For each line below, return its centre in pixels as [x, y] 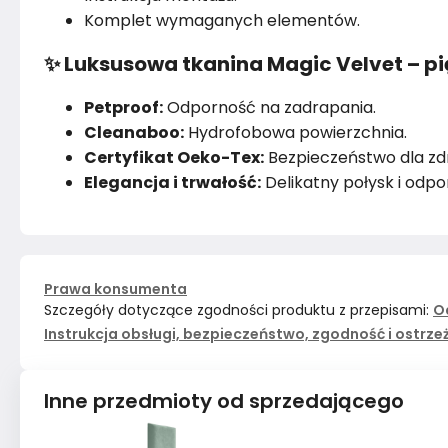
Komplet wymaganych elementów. [222, 20]
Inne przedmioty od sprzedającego [224, 401]
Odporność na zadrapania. [269, 107]
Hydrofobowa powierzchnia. [295, 132]
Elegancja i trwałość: [172, 182]
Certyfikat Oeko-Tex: [174, 157]
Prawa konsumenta [115, 289]
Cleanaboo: [134, 132]
